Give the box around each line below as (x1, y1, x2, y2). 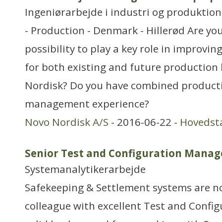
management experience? (25, 97, 149, 111)
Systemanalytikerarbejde (25, 162, 146, 176)
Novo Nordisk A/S (25, 115, 109, 129)
